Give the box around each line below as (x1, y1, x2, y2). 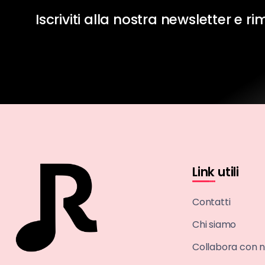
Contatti (192, 195, 231, 209)
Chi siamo (192, 217, 237, 231)
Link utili (192, 163, 239, 180)
